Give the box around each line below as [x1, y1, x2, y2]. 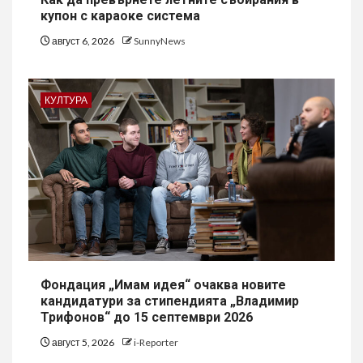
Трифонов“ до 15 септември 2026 [41, 310, 253, 325]
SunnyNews [134, 35, 186, 47]
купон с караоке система [41, 8, 200, 23]
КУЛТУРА [45, 94, 88, 106]
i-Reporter [134, 336, 178, 348]
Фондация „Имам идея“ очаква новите [41, 277, 286, 293]
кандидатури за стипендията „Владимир [41, 293, 299, 309]
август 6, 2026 [50, 35, 116, 47]
